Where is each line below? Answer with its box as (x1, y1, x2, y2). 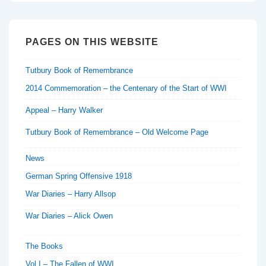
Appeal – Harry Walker (26, 105, 103, 115)
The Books (26, 241, 63, 251)
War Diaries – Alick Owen (26, 211, 113, 220)
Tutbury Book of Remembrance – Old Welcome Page (26, 127, 208, 137)
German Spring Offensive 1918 (26, 171, 132, 180)
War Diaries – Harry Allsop (26, 189, 116, 198)
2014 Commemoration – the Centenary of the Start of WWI (26, 83, 227, 93)
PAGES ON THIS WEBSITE (26, 37, 159, 47)
